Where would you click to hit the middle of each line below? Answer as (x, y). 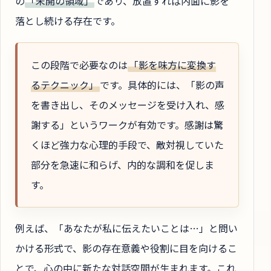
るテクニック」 (65, 84)
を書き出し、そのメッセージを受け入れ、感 (128, 104)
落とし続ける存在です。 (68, 21)
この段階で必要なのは (79, 64)
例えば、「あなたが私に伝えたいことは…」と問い (126, 228)
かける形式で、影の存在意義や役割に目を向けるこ (126, 248)
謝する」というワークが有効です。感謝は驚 (127, 124)
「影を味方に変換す (172, 64)
